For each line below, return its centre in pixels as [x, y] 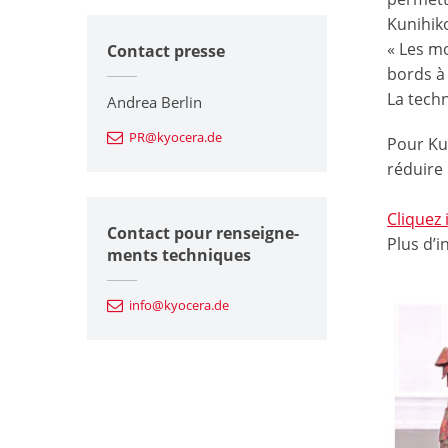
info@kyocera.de [179, 304]
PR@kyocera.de [175, 136]
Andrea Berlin [154, 101]
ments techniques [179, 254]
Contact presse [166, 50]
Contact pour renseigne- [203, 232]
